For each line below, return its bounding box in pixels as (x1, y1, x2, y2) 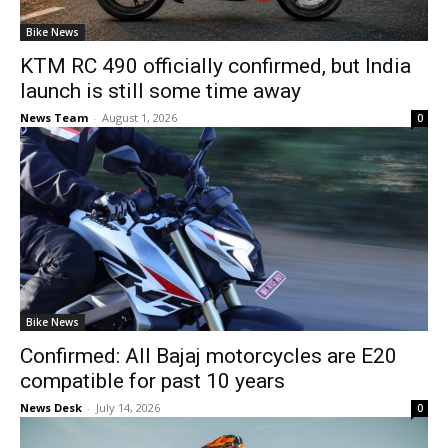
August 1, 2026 (102, 110, 177, 125)
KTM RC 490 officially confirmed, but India (20, 54, 411, 78)
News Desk (20, 400, 82, 415)
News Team (20, 110, 88, 125)
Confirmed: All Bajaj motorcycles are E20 (20, 344, 397, 368)
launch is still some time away (20, 79, 301, 103)
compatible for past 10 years (20, 369, 285, 393)
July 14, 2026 (96, 400, 160, 415)
